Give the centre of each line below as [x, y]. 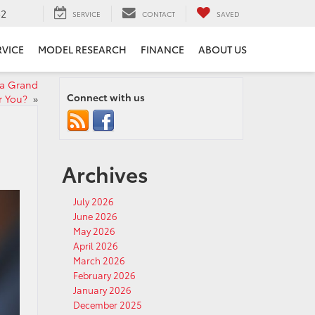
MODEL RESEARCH [82, 50]
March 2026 [99, 260]
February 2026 [104, 275]
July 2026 [93, 201]
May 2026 [94, 231]
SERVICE [86, 13]
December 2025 [107, 304]
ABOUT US [223, 50]
